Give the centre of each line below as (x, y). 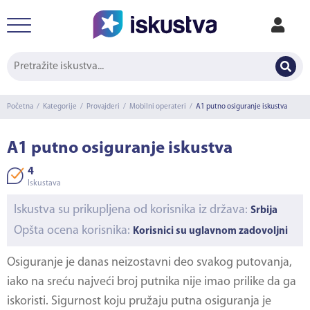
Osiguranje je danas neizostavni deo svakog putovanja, (149, 263)
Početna (20, 107)
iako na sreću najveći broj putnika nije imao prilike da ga (152, 282)
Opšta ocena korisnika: (73, 231)
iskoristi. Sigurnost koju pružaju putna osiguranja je (139, 301)
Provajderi (103, 107)
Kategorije (60, 107)
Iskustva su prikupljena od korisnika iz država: (132, 210)
